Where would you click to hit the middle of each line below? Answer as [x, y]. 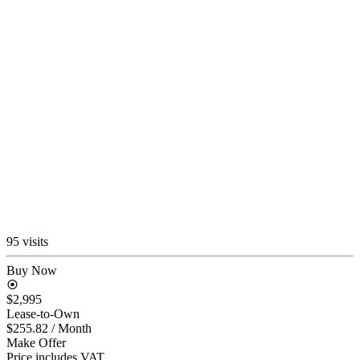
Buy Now [32, 270]
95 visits [27, 241]
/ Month [72, 328]
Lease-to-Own [43, 313]
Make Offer [36, 342]
